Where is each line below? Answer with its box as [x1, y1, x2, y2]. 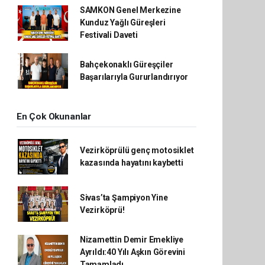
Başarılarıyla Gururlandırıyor [79, 72, 189, 82]
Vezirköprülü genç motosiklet [79, 146, 194, 155]
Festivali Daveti [79, 30, 138, 40]
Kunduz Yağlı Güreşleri [79, 18, 166, 27]
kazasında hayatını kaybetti [79, 158, 183, 167]
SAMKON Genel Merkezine [79, 5, 181, 15]
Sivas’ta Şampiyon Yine [79, 193, 168, 202]
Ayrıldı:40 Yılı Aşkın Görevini [79, 247, 186, 257]
